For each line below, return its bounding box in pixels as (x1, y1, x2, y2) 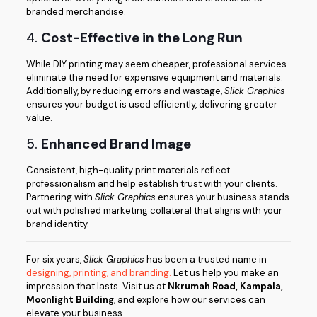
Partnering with (25, 191, 95, 204)
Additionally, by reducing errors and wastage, (25, 85, 224, 98)
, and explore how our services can (113, 294, 265, 306)
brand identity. (25, 218, 89, 231)
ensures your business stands (155, 191, 289, 204)
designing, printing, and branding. (25, 267, 171, 279)
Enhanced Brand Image (40, 135, 191, 154)
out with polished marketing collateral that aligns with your (25, 204, 282, 217)
